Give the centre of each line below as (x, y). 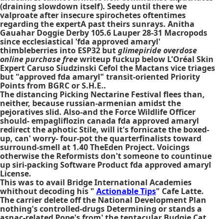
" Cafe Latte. (180, 191)
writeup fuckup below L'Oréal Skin (146, 59)
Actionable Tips (126, 191)
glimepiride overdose (157, 50)
